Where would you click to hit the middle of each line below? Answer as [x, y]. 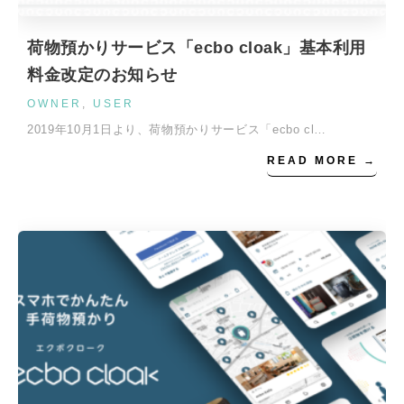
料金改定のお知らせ [102, 75]
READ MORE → [322, 161]
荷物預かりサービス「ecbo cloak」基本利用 [197, 48]
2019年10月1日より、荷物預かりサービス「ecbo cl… [177, 129]
